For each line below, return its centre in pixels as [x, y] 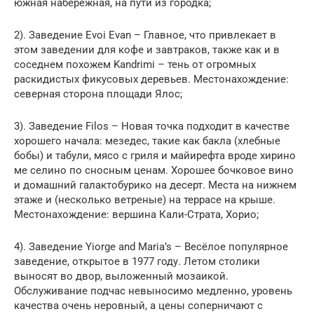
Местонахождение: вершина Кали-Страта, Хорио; [136, 214]
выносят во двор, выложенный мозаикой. [121, 276]
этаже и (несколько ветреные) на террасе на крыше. [145, 199]
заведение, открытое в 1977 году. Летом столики [137, 261]
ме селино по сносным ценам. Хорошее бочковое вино [154, 170]
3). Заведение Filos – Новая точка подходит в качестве [152, 126]
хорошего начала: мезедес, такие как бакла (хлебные [147, 141]
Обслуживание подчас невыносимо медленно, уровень [153, 291]
